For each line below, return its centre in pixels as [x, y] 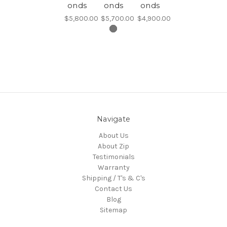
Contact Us [113, 188]
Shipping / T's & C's [113, 178]
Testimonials [113, 157]
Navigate [113, 119]
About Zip [113, 146]
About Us [113, 135]
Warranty [113, 167]
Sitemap [113, 210]
